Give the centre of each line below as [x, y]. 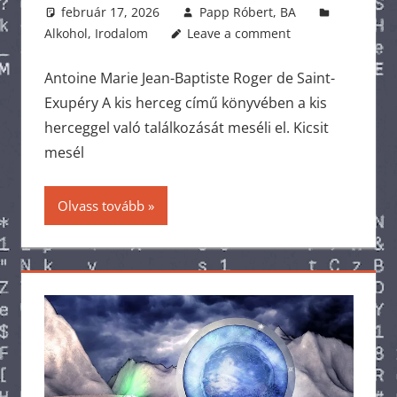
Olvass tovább [101, 205]
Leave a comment [239, 33]
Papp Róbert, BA [247, 12]
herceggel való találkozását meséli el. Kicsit [186, 127]
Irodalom [121, 33]
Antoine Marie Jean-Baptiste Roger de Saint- [189, 78]
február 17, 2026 [111, 12]
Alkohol [66, 33]
